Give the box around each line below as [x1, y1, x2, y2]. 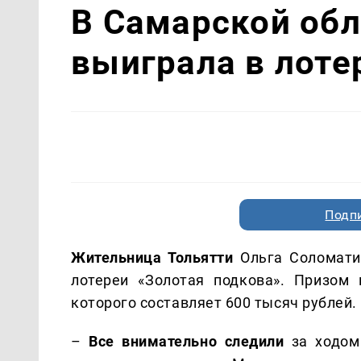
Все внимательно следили [89, 332, 284, 350]
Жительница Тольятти [71, 248, 234, 266]
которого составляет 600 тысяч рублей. [71, 293, 357, 311]
